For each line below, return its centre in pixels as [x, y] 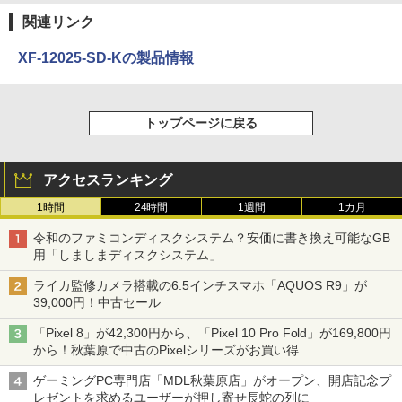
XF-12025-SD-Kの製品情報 [106, 57]
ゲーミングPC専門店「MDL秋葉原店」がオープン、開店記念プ [212, 380]
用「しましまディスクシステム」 [127, 254]
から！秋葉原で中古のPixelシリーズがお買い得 [166, 350]
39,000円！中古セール [97, 302]
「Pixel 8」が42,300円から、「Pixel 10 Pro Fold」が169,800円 [213, 332]
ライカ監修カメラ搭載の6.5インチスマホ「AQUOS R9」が [200, 285]
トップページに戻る [201, 122]
